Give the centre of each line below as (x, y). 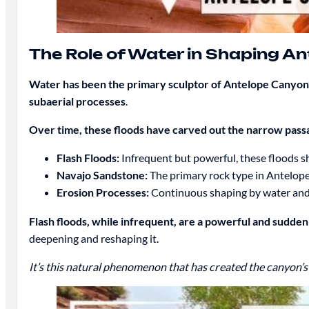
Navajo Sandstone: (102, 175)
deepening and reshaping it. (93, 238)
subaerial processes (77, 101)
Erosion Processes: (102, 192)
